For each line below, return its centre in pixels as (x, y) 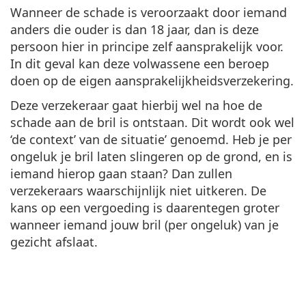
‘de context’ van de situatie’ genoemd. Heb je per (151, 139)
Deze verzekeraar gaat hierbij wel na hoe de (136, 105)
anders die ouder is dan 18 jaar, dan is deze (135, 29)
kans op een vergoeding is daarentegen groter (145, 207)
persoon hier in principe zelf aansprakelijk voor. (147, 46)
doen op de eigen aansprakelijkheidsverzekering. (152, 80)
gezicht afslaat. (54, 241)
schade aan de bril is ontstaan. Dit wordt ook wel (152, 122)
